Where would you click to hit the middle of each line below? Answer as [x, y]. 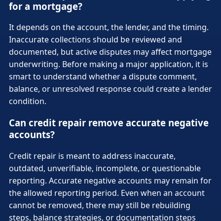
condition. [28, 101]
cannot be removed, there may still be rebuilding [100, 205]
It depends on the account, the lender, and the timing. [109, 27]
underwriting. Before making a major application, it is [109, 64]
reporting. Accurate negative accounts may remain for [110, 180]
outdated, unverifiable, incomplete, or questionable [105, 168]
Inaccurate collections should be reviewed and [95, 40]
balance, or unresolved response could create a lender [110, 89]
